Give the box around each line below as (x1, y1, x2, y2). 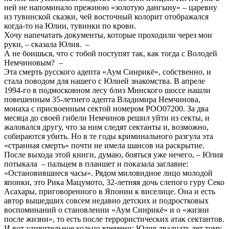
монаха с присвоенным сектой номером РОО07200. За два (4, 104, 209, 113)
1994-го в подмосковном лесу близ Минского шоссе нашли (4, 85, 211, 95)
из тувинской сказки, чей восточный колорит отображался (4, 12, 209, 21)
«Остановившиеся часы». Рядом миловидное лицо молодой (4, 168, 213, 177)
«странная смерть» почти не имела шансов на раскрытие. (4, 141, 204, 150)
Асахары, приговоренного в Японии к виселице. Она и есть (4, 187, 215, 196)
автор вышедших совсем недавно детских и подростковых (4, 196, 209, 205)
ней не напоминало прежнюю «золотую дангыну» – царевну (4, 3, 217, 12)
